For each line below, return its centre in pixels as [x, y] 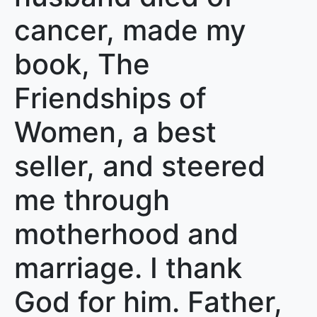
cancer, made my [130, 30]
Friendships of [110, 98]
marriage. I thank [128, 268]
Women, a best [115, 132]
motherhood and [126, 234]
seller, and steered [140, 166]
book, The [82, 64]
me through [92, 200]
